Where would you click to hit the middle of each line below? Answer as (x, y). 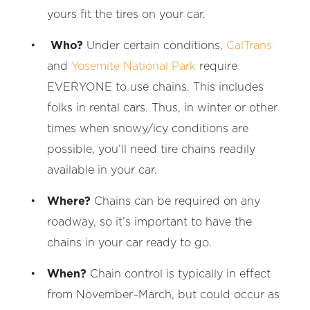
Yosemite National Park (134, 66)
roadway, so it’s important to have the (149, 222)
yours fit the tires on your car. (126, 14)
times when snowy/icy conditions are (148, 128)
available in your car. (102, 170)
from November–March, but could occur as (163, 294)
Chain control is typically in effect (179, 274)
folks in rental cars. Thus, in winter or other (162, 108)
